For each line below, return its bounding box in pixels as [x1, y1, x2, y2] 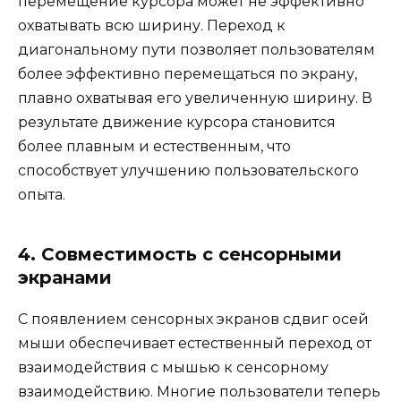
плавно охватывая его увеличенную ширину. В [18, 89, 372, 107]
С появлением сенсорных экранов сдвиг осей [18, 310, 369, 328]
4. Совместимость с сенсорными [18, 243, 342, 265]
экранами [18, 266, 112, 288]
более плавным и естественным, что [18, 137, 291, 155]
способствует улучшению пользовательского [18, 161, 359, 179]
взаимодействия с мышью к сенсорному [18, 358, 328, 376]
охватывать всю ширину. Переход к [18, 16, 286, 34]
